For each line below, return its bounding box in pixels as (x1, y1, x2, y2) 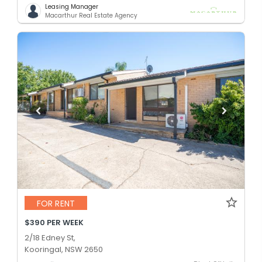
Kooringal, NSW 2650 (25, 244, 103, 256)
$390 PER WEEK (25, 217, 84, 229)
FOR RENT (37, 197, 75, 209)
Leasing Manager (45, 2, 98, 11)
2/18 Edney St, (25, 232, 75, 244)
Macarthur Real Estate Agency (45, 11, 137, 20)
